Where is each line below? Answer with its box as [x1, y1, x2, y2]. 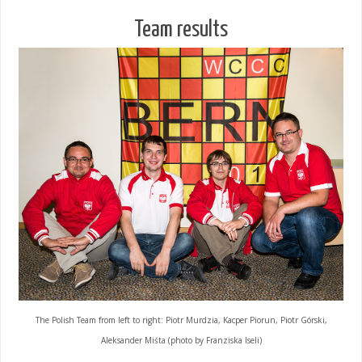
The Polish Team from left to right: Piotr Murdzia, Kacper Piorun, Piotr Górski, [35, 314, 327, 326]
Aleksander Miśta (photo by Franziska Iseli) [100, 335, 262, 347]
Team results [134, 19, 228, 42]
